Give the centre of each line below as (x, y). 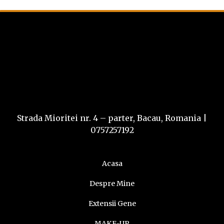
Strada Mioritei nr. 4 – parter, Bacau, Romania (109, 118)
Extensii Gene (112, 203)
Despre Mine (112, 183)
